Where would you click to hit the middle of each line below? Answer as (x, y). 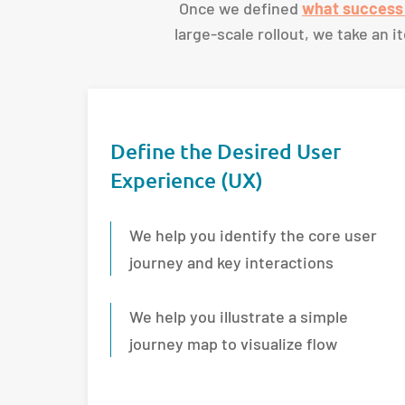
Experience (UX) (187, 179)
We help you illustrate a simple (239, 316)
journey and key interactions (232, 262)
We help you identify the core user (254, 235)
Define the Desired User (226, 151)
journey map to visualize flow (234, 343)
